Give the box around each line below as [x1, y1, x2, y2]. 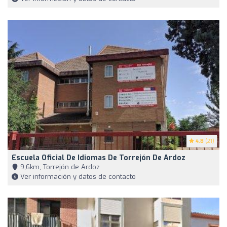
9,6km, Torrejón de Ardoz [18, 162, 100, 171]
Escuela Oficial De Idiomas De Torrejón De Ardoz [12, 153, 185, 163]
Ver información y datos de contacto [18, 172, 136, 181]
